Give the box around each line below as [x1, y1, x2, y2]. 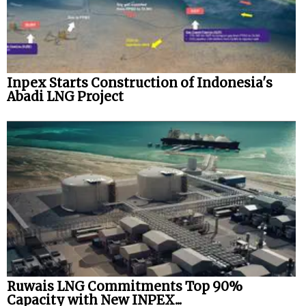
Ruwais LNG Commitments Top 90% [7, 278, 242, 294]
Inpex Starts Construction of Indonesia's [7, 74, 273, 91]
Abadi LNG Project [7, 88, 124, 105]
